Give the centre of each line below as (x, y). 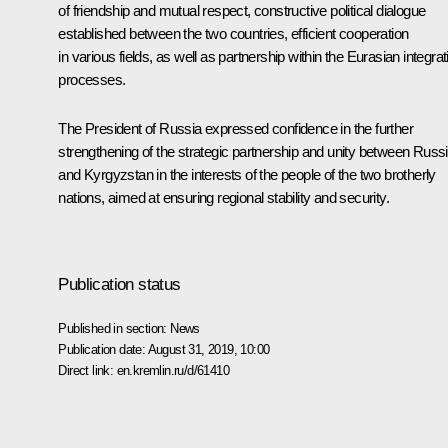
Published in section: (114, 328)
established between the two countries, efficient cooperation (233, 33)
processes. (92, 79)
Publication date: (103, 349)
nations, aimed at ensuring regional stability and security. (223, 197)
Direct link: (87, 370)
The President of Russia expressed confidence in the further (235, 128)
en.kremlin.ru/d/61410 (172, 370)
